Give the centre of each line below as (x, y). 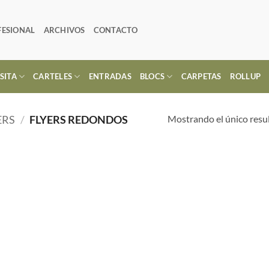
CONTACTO (116, 30)
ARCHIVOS (64, 30)
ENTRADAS (110, 76)
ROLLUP (245, 76)
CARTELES (53, 76)
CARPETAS (201, 76)
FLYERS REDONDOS (78, 120)
